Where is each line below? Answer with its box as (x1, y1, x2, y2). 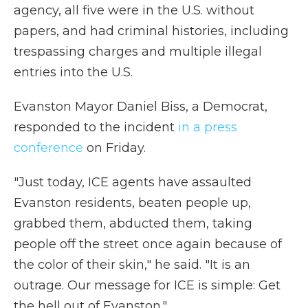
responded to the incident (14, 120, 178, 135)
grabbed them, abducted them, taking (14, 216, 252, 231)
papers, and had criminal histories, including (14, 23, 289, 38)
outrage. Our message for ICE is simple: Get (14, 278, 280, 293)
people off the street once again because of (14, 236, 282, 252)
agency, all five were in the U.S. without (14, 3, 254, 18)
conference (14, 140, 83, 155)
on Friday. (83, 140, 146, 155)
